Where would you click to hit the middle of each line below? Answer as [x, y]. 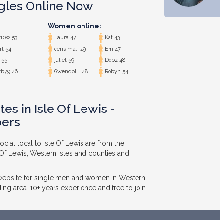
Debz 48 [114, 60]
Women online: [74, 26]
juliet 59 [63, 60]
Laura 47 [64, 38]
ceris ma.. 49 [69, 49]
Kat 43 [112, 38]
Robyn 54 [116, 72]
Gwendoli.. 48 [70, 72]
